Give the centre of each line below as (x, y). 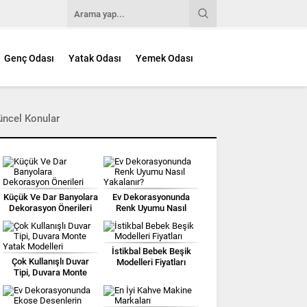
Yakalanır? (151, 219)
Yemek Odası (164, 59)
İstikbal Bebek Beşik (151, 251)
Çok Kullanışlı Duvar (50, 261)
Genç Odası (29, 59)
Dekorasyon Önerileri (50, 208)
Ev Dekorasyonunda (151, 197)
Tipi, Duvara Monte (50, 272)
